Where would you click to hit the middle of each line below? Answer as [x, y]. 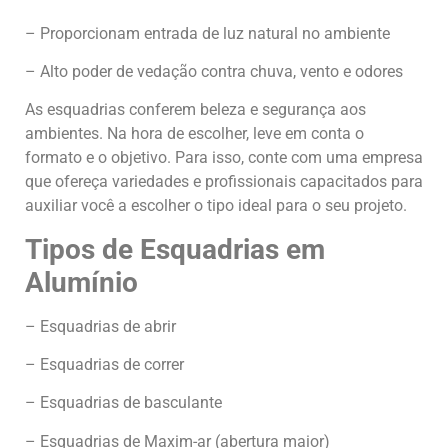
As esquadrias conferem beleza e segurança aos [195, 110]
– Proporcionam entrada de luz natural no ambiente [207, 33]
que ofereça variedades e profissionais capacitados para [224, 182]
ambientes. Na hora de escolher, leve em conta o [194, 134]
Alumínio [81, 282]
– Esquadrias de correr [104, 365]
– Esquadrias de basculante [123, 403]
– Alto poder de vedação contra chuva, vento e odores [214, 71]
